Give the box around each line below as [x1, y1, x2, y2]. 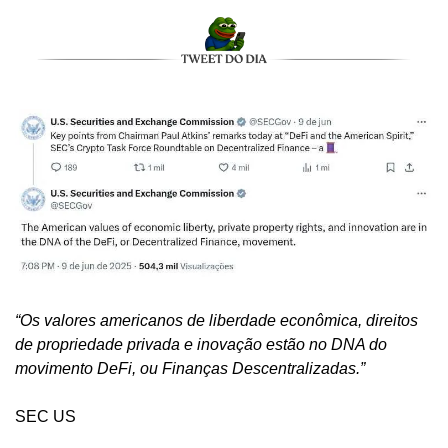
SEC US [15, 407, 76, 425]
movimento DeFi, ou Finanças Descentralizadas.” [15, 359, 365, 377]
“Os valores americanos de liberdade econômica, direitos [15, 311, 418, 329]
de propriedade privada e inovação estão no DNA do [15, 335, 387, 353]
